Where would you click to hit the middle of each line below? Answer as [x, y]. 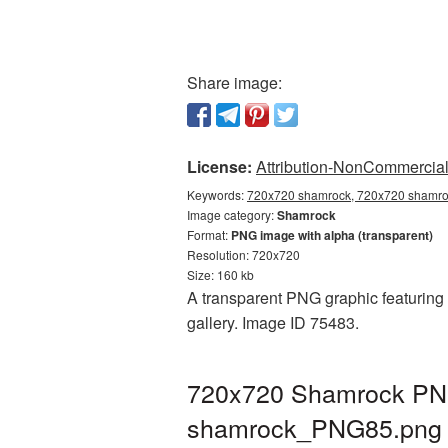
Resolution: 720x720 [243, 254]
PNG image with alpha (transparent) [332, 235]
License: [219, 166]
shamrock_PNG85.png [314, 427]
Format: [209, 234]
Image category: [232, 214]
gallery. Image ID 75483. [273, 322]
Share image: [234, 82]
